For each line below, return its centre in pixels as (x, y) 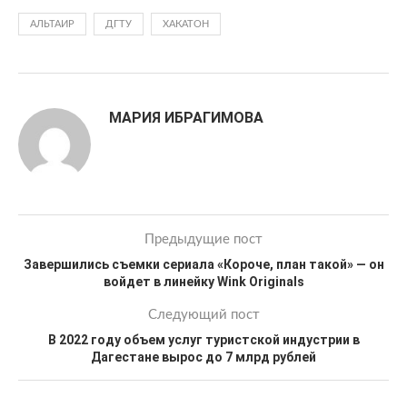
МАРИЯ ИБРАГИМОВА (186, 118)
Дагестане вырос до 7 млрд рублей (203, 357)
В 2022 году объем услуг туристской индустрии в (203, 340)
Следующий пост (203, 315)
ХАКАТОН (186, 24)
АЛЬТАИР (52, 24)
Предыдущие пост (203, 239)
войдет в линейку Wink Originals (203, 282)
